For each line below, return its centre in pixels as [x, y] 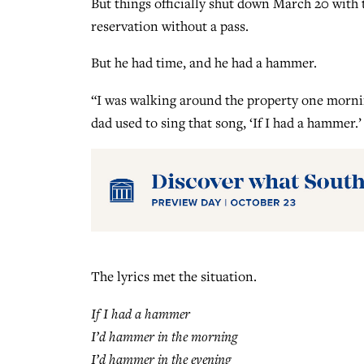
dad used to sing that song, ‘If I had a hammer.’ [226, 123]
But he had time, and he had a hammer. [204, 63]
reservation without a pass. [170, 26]
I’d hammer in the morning [165, 336]
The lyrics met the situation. [174, 277]
